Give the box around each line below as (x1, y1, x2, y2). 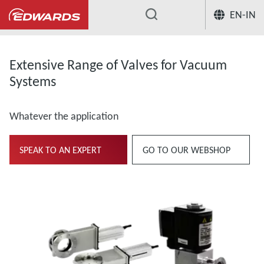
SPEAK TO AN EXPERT (19, 144, 101, 156)
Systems (9, 72, 56, 90)
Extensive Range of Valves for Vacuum (9, 56, 227, 73)
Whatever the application (9, 110, 118, 123)
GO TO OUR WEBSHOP (143, 144, 230, 156)
